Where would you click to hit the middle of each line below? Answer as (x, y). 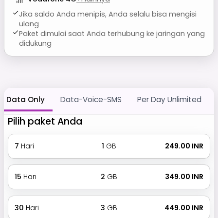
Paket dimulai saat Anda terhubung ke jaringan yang (112, 33)
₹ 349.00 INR (184, 177)
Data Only (25, 99)
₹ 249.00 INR (184, 146)
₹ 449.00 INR (183, 208)
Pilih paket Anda (45, 121)
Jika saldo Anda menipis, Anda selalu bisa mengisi (108, 14)
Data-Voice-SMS (91, 99)
